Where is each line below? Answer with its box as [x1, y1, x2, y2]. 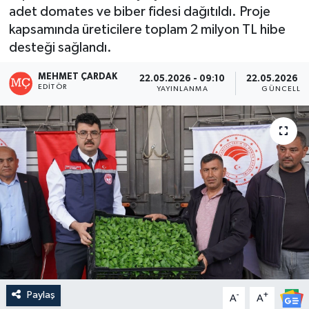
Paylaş [26, 290, 55, 301]
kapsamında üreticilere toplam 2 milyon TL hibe [8, 22, 286, 37]
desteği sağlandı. [8, 40, 112, 54]
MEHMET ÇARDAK [38, 72, 118, 82]
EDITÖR [38, 83, 67, 91]
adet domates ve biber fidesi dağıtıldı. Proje [8, 4, 270, 19]
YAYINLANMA [156, 85, 208, 92]
